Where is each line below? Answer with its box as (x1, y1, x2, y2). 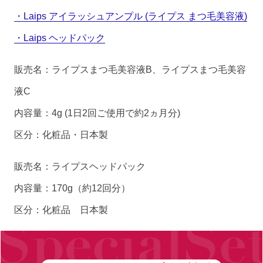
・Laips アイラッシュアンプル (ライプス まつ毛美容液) (14, 10, 248, 21)
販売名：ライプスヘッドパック (14, 160, 146, 171)
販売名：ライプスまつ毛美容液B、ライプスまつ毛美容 (14, 63, 247, 75)
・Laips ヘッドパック (14, 32, 106, 43)
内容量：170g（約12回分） (14, 182, 131, 193)
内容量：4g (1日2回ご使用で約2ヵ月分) (14, 107, 181, 118)
